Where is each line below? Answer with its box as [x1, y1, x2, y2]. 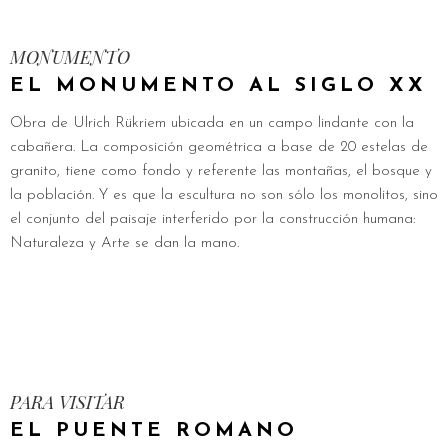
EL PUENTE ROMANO [10, 421, 298, 441]
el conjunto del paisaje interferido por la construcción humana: [10, 212, 416, 227]
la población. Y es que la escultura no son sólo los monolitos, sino [10, 188, 438, 203]
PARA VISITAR [10, 390, 125, 414]
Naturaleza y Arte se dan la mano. [10, 236, 239, 251]
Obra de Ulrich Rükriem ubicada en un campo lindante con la [10, 116, 414, 131]
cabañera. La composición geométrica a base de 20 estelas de [10, 140, 428, 155]
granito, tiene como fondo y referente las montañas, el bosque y [10, 164, 432, 179]
